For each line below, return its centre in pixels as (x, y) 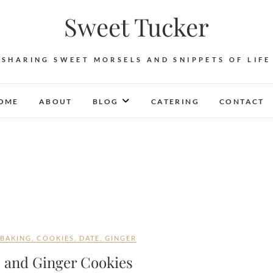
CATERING (175, 101)
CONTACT (242, 101)
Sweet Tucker (136, 27)
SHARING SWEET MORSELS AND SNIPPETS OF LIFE (136, 59)
